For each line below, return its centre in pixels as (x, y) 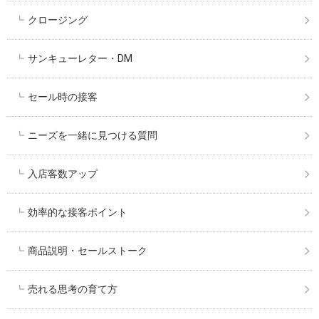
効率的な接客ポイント (78, 212)
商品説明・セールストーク (88, 250)
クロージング (58, 20)
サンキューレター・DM (80, 58)
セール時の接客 (63, 96)
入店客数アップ (63, 173)
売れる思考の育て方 (73, 289)
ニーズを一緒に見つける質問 (93, 135)
